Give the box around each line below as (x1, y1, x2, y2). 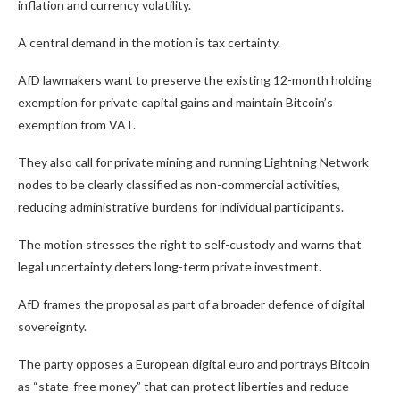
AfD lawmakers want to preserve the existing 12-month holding (18, 72, 372, 88)
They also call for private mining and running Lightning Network (18, 154, 369, 171)
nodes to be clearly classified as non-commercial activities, (18, 177, 340, 193)
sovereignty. (18, 319, 87, 335)
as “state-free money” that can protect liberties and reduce (18, 379, 349, 395)
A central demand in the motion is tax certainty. (18, 35, 280, 51)
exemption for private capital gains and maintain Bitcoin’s (18, 95, 333, 111)
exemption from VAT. (18, 117, 136, 133)
